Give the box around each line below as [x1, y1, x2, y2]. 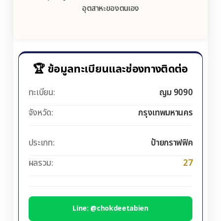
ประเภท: [28, 137, 55, 150]
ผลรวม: [28, 157, 53, 170]
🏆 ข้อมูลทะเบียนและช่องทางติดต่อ [33, 61, 188, 78]
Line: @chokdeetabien [73, 203, 148, 214]
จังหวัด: [28, 107, 53, 120]
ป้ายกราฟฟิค [151, 137, 193, 150]
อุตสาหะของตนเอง [81, 2, 140, 15]
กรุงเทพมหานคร [138, 107, 193, 120]
